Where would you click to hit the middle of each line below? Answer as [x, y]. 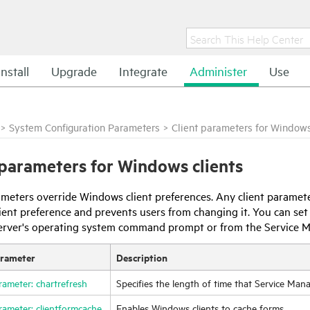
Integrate [143, 71]
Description [142, 257]
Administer [218, 71]
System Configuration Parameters [84, 127]
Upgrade [74, 71]
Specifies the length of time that [185, 283]
